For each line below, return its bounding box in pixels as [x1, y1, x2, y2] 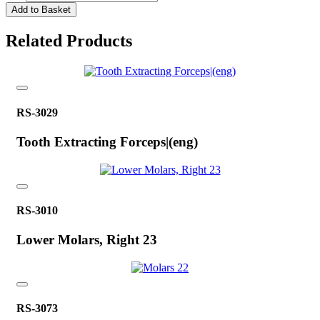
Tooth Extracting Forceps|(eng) [16, 134, 198, 149]
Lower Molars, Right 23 [16, 232, 157, 248]
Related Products [6, 31, 132, 51]
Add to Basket [11, 4, 71, 16]
